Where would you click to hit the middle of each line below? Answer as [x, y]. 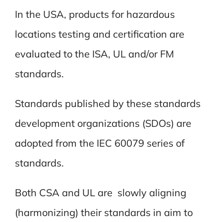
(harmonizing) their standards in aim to [104, 212]
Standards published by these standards [108, 103]
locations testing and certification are [99, 34]
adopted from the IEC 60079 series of [100, 143]
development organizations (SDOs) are [103, 123]
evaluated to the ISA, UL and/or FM [94, 54]
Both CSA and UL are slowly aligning [100, 192]
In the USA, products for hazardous [95, 14]
